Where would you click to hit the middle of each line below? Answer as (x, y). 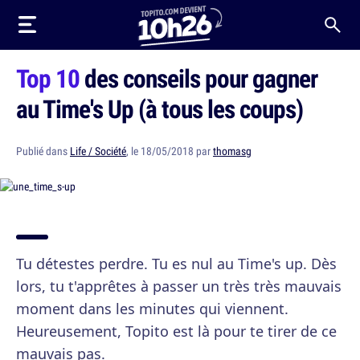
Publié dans (43, 151)
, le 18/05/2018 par (170, 151)
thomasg (232, 151)
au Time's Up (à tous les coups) (160, 108)
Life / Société (98, 151)
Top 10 (48, 78)
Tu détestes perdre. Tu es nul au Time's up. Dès (176, 264)
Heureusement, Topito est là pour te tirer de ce (176, 331)
